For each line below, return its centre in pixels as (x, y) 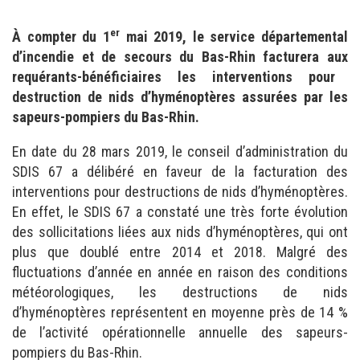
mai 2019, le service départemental (233, 37)
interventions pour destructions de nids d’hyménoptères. (180, 192)
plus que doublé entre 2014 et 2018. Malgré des (180, 252)
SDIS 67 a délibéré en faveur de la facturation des (180, 172)
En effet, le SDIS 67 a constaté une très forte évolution (180, 212)
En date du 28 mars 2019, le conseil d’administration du (180, 151)
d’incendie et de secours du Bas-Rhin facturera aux (180, 57)
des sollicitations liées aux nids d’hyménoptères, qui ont (180, 232)
